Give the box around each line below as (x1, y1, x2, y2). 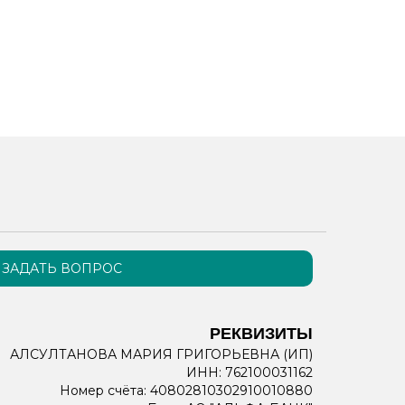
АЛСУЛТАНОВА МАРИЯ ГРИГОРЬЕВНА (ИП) (10, 346, 313, 363)
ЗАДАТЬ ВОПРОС (2, 260, 122, 277)
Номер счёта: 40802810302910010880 (60, 382, 313, 399)
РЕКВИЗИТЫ (210, 325, 313, 343)
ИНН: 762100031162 (186, 364, 313, 381)
